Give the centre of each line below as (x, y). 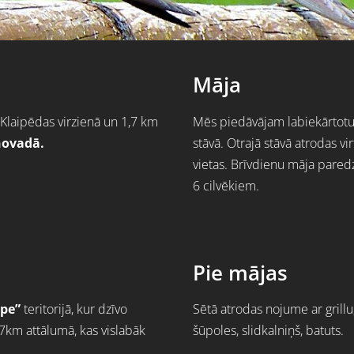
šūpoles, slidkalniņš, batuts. (270, 331)
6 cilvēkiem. (226, 185)
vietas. (212, 164)
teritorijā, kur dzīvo (74, 309)
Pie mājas (240, 273)
